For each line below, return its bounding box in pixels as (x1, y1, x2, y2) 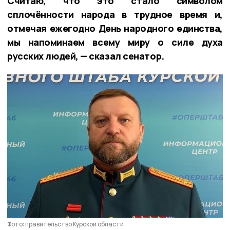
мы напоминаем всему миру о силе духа (7, 35, 223, 48)
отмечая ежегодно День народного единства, (7, 22, 223, 34)
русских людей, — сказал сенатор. (7, 49, 164, 62)
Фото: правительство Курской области (7, 219, 124, 228)
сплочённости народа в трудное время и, (7, 8, 223, 21)
